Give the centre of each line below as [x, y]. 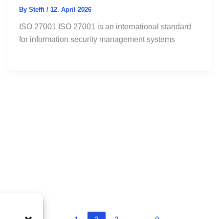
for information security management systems [97, 39]
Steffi [37, 9]
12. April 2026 [71, 9]
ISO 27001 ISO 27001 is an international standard [105, 26]
